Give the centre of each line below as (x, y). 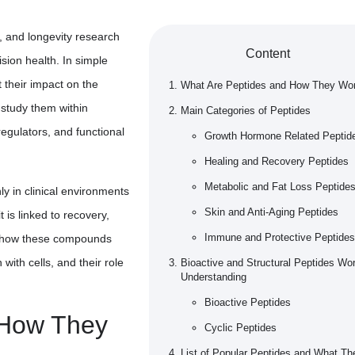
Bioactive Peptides (248, 303)
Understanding (214, 277)
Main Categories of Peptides (246, 111)
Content (268, 54)
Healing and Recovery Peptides (277, 162)
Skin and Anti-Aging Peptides (271, 212)
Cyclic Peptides (240, 328)
